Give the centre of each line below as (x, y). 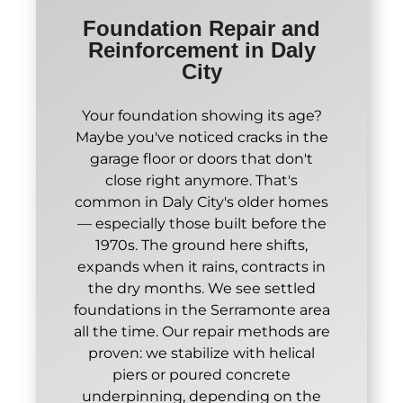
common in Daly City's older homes (201, 201)
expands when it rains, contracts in (201, 266)
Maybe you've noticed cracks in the (201, 137)
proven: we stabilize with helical (201, 353)
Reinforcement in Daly (201, 49)
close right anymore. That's (201, 180)
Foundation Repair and (201, 28)
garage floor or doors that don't (201, 158)
